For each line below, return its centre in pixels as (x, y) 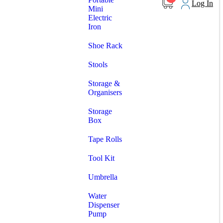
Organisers (105, 92)
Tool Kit (101, 158)
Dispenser (104, 205)
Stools (98, 64)
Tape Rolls (105, 139)
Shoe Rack (105, 46)
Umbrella (103, 177)
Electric (100, 18)
